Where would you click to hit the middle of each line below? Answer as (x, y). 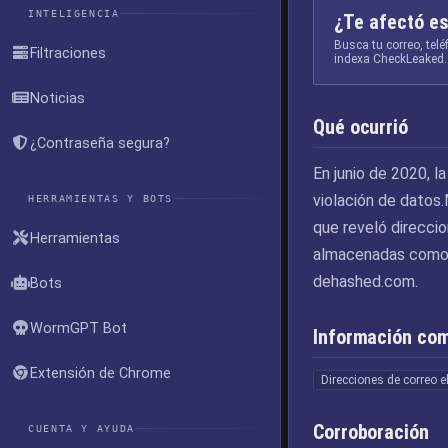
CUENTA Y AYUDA (81, 428)
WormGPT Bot (78, 328)
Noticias (57, 98)
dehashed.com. (365, 281)
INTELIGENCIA (74, 13)
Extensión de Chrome (100, 373)
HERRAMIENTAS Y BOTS (101, 198)
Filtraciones (68, 53)
